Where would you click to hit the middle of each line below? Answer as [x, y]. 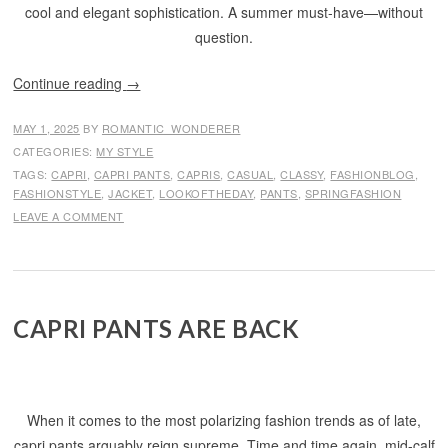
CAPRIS [199, 174]
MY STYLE [125, 151]
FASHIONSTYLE [57, 193]
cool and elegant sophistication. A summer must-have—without [224, 12]
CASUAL [250, 174]
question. [224, 37]
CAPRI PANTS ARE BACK [156, 328]
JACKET [130, 193]
